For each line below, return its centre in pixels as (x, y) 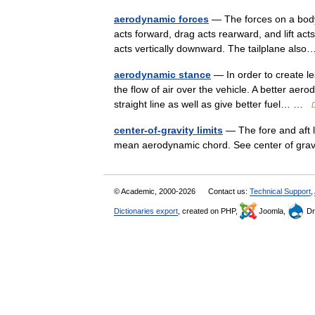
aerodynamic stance (162, 75)
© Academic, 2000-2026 (156, 191)
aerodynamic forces (161, 19)
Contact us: (229, 191)
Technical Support (280, 191)
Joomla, (272, 211)
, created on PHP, (209, 211)
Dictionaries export (146, 211)
